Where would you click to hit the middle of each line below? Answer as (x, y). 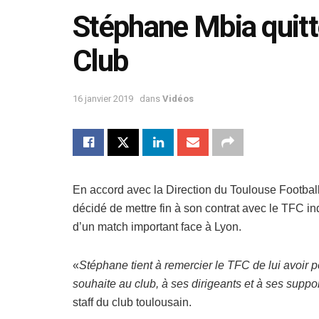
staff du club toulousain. (132, 302)
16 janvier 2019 (103, 98)
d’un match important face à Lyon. (157, 226)
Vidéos (178, 98)
